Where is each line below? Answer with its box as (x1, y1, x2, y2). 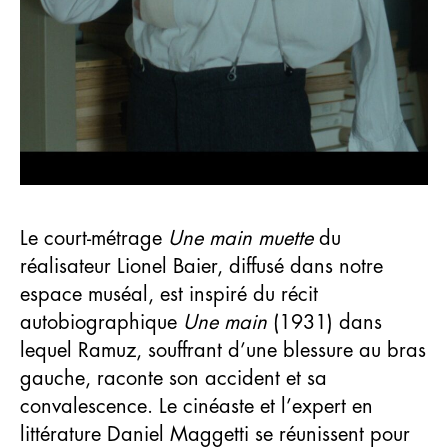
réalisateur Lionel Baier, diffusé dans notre (20, 256, 383, 278)
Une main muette (168, 228, 313, 250)
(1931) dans (273, 312, 382, 334)
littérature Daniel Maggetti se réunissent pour (20, 424, 410, 446)
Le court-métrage (20, 228, 168, 250)
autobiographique (20, 312, 183, 334)
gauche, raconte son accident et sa (20, 368, 327, 390)
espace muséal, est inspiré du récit (20, 284, 318, 306)
